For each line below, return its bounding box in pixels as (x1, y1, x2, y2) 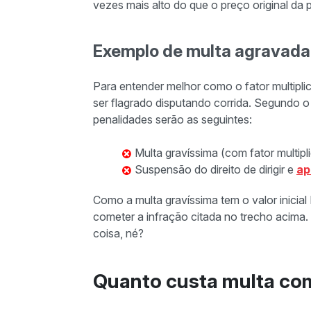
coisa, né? (93, 226, 144, 241)
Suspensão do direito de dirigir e (135, 162, 296, 177)
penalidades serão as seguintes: (93, 112, 252, 127)
